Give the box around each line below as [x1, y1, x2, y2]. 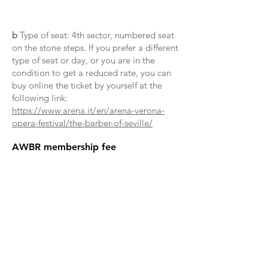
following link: [12, 92, 68, 103]
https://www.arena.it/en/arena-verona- [12, 105, 165, 116]
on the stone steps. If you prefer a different [12, 42, 178, 53]
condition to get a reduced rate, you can [12, 67, 171, 78]
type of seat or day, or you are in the [12, 54, 155, 66]
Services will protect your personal [12, 254, 157, 265]
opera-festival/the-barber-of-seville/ [12, 117, 153, 129]
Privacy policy [12, 229, 76, 240]
